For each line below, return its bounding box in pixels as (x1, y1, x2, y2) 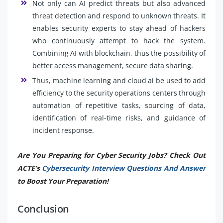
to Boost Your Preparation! (17, 176, 109, 186)
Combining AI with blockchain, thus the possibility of (32, 48, 206, 58)
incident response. (32, 125, 94, 135)
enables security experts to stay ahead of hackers (32, 23, 206, 33)
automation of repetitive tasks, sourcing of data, (32, 100, 206, 110)
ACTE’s (17, 163, 42, 173)
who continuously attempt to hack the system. (32, 35, 206, 45)
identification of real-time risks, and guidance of (32, 112, 206, 122)
